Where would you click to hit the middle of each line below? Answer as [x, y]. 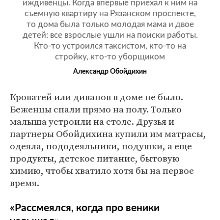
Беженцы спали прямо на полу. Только [96, 109]
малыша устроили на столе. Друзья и [92, 122]
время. [25, 183]
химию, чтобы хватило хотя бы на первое [102, 171]
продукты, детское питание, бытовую [95, 158]
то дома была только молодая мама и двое [110, 25]
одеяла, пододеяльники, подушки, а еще [101, 146]
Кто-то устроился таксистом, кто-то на [110, 46]
